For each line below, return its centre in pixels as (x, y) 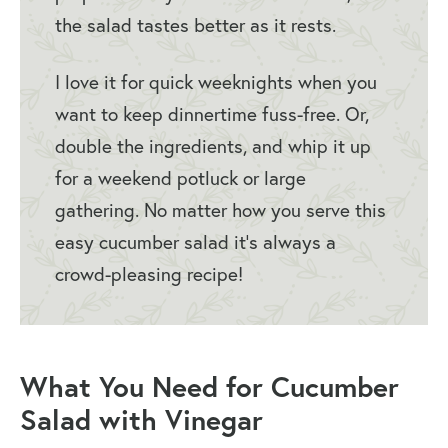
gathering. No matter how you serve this (220, 210)
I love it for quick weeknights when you (216, 82)
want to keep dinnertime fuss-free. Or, (212, 114)
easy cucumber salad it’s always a (195, 242)
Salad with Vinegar (141, 420)
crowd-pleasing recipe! (149, 274)
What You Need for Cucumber (209, 387)
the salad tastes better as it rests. (195, 25)
